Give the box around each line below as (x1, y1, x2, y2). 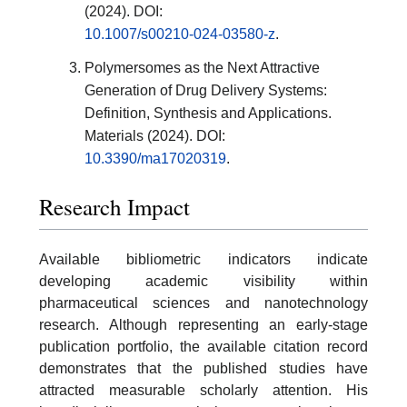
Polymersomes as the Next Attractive (84, 59, 320, 75)
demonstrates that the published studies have (39, 361, 368, 377)
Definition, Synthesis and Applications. (84, 104, 332, 121)
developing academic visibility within (39, 273, 368, 290)
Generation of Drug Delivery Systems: (84, 82, 327, 98)
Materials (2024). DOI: (84, 127, 225, 144)
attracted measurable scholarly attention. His (39, 382, 368, 399)
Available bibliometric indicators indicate (39, 252, 368, 268)
